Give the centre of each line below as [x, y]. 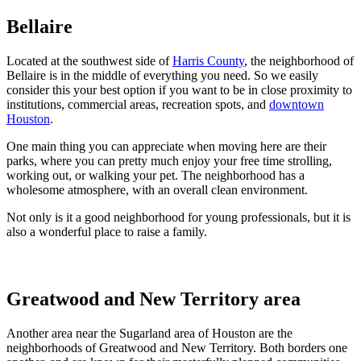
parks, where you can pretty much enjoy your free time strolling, [169, 161]
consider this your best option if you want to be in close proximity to [179, 90]
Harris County [208, 61]
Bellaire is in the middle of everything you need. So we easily [162, 76]
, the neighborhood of [299, 61]
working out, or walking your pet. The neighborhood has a [156, 176]
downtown [297, 105]
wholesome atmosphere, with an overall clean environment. [157, 190]
